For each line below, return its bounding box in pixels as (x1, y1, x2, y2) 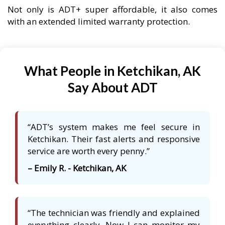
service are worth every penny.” (28, 145, 150, 157)
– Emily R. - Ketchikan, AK (28, 162, 126, 174)
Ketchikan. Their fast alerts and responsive (28, 133, 200, 145)
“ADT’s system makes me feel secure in (28, 121, 200, 133)
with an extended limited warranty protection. (8, 16, 190, 28)
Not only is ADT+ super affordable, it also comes (8, 4, 217, 16)
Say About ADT (67, 79, 158, 96)
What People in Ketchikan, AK (24, 63, 201, 79)
